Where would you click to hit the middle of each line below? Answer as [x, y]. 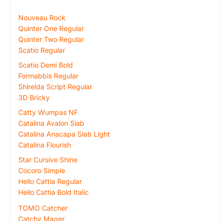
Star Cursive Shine [48, 160]
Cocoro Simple [42, 170]
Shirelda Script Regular [55, 87]
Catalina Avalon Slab [51, 123]
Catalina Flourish [45, 145]
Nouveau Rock [42, 18]
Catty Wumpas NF [48, 112]
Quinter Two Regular [51, 39]
